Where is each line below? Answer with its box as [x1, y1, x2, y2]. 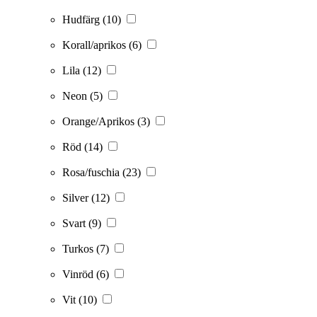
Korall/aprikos [62, 39, 129, 52]
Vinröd [62, 268, 96, 281]
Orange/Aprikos [62, 115, 137, 128]
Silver [62, 192, 91, 204]
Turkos [62, 243, 96, 255]
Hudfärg [62, 13, 103, 26]
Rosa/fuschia [62, 166, 122, 179]
